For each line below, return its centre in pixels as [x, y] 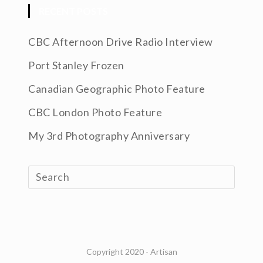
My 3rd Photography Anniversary [109, 136]
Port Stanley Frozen [76, 65]
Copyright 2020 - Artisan [131, 252]
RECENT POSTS [74, 11]
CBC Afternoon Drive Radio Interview [121, 42]
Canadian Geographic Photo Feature [117, 89]
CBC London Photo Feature [95, 112]
